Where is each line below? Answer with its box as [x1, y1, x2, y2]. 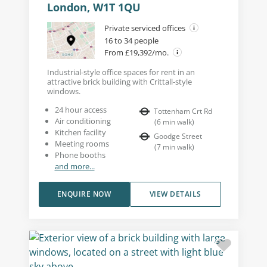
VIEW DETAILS [149, 189, 201, 200]
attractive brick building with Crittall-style [46, 76, 192, 88]
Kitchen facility [54, 127, 106, 138]
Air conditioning [54, 116, 111, 127]
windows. [46, 86, 80, 97]
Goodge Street [154, 131, 202, 142]
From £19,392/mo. [104, 47, 170, 58]
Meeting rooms [54, 138, 109, 150]
